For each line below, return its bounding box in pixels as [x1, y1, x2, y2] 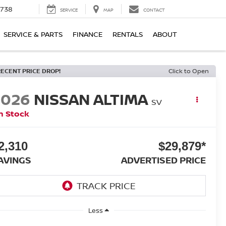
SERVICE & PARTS [4, 29, 63, 39]
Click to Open [168, 67, 209, 75]
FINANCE [73, 29, 102, 39]
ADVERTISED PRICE [121, 154, 206, 166]
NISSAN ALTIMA [34, 89, 148, 110]
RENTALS [112, 29, 143, 39]
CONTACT [143, 7, 165, 14]
